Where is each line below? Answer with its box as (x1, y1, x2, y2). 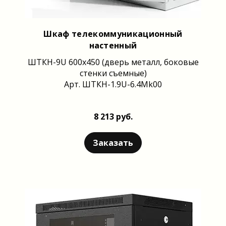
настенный (89, 39, 137, 51)
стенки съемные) (79, 67, 147, 79)
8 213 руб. (93, 110, 133, 122)
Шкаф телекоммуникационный (43, 28, 183, 39)
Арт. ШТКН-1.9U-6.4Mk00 (64, 78, 162, 90)
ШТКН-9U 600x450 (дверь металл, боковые (27, 56, 199, 68)
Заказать (93, 137, 133, 148)
